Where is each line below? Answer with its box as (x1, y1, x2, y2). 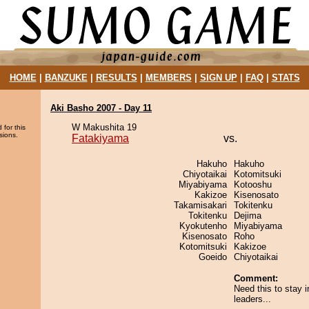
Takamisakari (174, 200, 227, 210)
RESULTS (95, 72, 137, 83)
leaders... (234, 294, 271, 304)
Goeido (199, 252, 227, 262)
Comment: (234, 273, 278, 283)
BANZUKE (44, 72, 88, 83)
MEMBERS (145, 72, 192, 83)
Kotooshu (234, 179, 272, 190)
